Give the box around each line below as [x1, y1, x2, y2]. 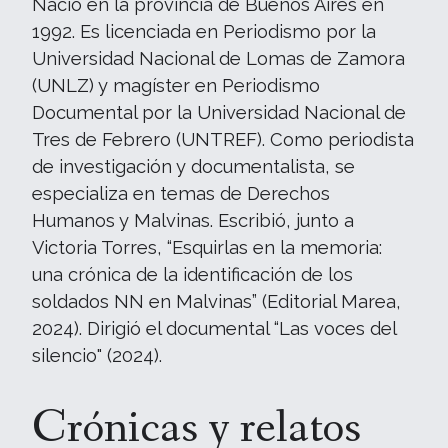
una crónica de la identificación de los [32, 264, 353, 285]
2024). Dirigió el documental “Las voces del [32, 318, 396, 339]
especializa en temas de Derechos [32, 183, 330, 204]
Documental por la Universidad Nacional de [32, 102, 406, 123]
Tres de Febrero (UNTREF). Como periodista [32, 129, 414, 150]
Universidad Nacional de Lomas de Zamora [32, 48, 405, 69]
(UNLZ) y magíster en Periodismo [32, 75, 320, 96]
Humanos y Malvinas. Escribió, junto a [32, 210, 354, 231]
